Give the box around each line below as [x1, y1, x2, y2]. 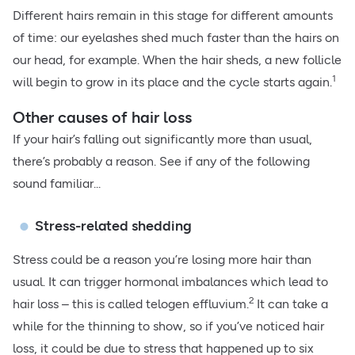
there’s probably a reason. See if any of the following [13, 154, 310, 170]
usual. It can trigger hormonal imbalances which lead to [13, 274, 328, 290]
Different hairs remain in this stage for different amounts [13, 8, 333, 24]
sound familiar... [13, 176, 101, 192]
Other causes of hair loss [13, 108, 192, 128]
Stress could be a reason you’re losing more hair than [13, 252, 311, 268]
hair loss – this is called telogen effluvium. [13, 296, 249, 312]
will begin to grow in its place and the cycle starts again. [13, 74, 332, 90]
